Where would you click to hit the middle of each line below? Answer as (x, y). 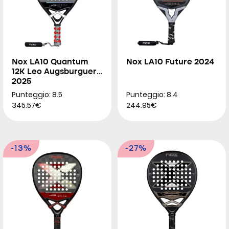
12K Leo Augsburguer (54, 72)
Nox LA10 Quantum (50, 62)
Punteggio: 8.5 (37, 95)
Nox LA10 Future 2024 (170, 62)
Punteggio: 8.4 (152, 95)
